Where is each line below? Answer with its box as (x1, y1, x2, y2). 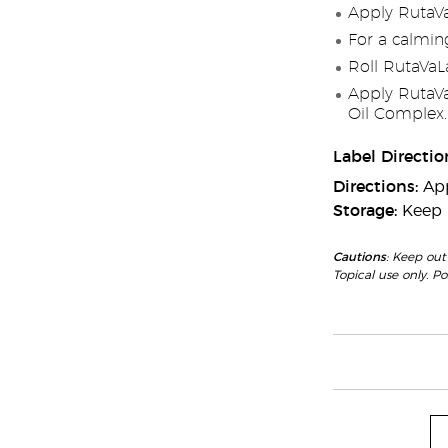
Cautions (332, 251, 386, 263)
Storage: (332, 203, 402, 219)
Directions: (332, 179, 423, 195)
